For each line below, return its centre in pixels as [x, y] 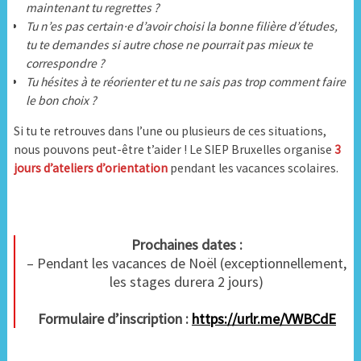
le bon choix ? [63, 100]
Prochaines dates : [187, 244]
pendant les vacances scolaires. [254, 168]
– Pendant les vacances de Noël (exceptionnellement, [187, 263]
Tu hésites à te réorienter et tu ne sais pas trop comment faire [186, 81]
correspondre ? [67, 63]
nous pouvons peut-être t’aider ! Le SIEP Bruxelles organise [174, 150]
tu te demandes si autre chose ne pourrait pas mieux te [170, 44]
